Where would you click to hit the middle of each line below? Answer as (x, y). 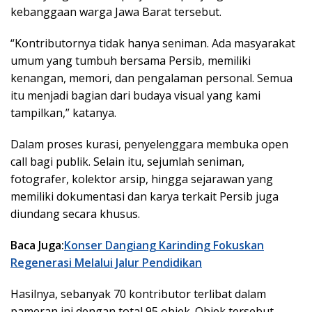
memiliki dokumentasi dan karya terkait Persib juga (145, 197)
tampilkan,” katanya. (63, 113)
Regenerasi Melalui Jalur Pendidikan (106, 263)
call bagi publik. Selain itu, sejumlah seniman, (127, 162)
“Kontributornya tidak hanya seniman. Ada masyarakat (153, 44)
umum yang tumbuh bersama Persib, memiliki (131, 61)
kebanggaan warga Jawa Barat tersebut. (116, 12)
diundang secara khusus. (75, 214)
